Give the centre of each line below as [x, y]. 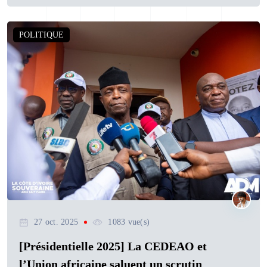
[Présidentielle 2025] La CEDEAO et [113, 246]
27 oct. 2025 [56, 222]
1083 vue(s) [129, 222]
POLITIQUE [41, 35]
